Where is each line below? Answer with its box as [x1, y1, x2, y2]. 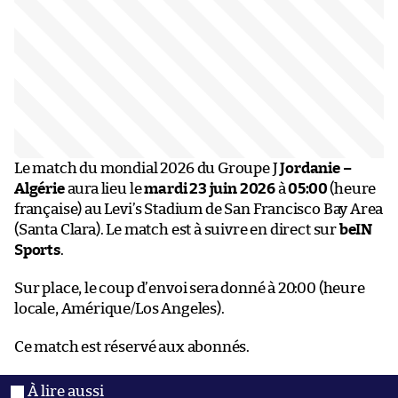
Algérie [14, 180, 65, 196]
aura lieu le [64, 180, 145, 196]
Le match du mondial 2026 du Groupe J [14, 160, 281, 176]
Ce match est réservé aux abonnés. [14, 338, 251, 354]
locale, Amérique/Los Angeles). [14, 300, 225, 316]
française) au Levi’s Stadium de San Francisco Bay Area [14, 201, 384, 217]
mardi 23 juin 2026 [144, 180, 275, 196]
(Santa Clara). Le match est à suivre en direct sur [14, 221, 339, 237]
